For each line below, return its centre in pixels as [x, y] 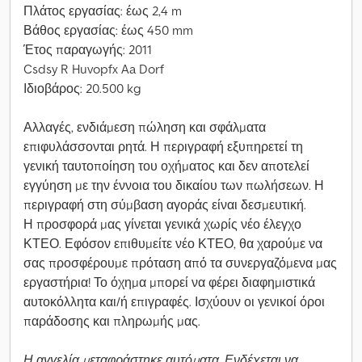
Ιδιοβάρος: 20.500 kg [82, 88]
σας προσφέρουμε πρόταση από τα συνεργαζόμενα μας [180, 263]
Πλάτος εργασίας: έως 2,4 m [103, 11]
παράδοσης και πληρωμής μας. [112, 321]
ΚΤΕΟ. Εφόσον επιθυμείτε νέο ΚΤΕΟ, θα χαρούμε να [173, 243]
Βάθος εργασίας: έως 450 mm [108, 30]
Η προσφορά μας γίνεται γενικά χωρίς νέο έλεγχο [162, 224]
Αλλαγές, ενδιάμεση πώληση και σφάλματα [145, 127]
